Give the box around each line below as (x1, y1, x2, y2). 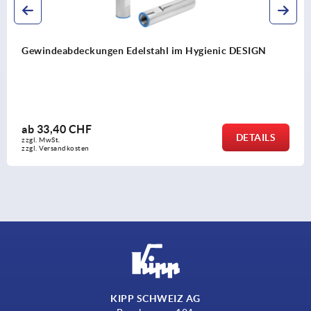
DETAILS (235, 131, 276, 143)
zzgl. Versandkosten (22, 144, 90, 152)
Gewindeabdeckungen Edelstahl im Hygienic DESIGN (22, 44, 267, 56)
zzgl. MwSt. (22, 135, 60, 144)
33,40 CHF (36, 122, 92, 135)
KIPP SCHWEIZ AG (110, 292, 201, 304)
